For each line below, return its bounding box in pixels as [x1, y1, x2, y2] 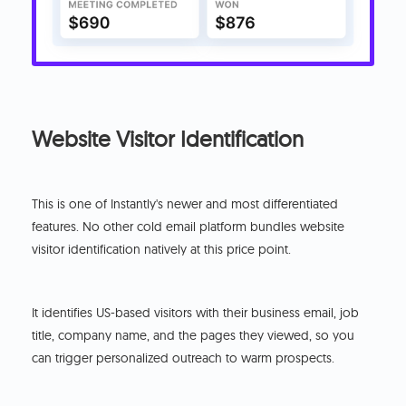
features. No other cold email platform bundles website [32, 218, 345, 236]
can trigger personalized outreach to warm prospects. [32, 350, 335, 367]
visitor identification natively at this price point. [32, 241, 292, 258]
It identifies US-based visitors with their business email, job [32, 304, 360, 322]
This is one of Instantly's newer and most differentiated [32, 196, 339, 213]
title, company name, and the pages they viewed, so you [32, 327, 355, 344]
